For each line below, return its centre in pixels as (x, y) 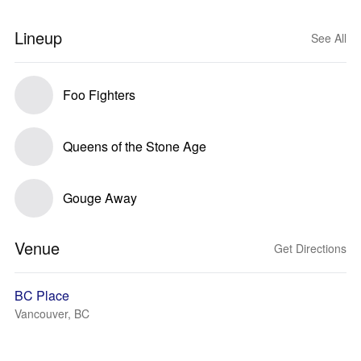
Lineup (38, 37)
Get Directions (310, 248)
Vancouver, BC (52, 313)
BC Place (42, 295)
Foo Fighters (99, 95)
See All (329, 38)
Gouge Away (100, 198)
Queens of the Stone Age (135, 146)
